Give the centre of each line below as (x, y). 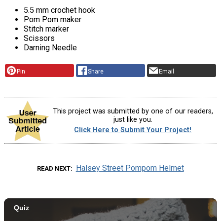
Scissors (39, 38)
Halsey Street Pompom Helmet (130, 168)
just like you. (133, 119)
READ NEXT (54, 169)
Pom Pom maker (53, 20)
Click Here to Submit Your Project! (133, 130)
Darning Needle (50, 48)
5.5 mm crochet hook (59, 10)
